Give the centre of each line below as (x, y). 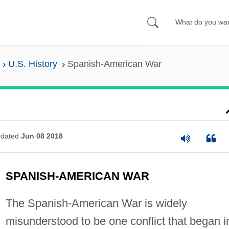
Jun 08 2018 (42, 136)
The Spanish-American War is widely (96, 203)
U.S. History (32, 64)
